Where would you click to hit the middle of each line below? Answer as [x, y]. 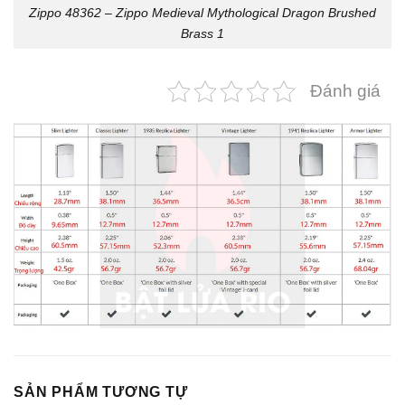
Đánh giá [345, 91]
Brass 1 [202, 33]
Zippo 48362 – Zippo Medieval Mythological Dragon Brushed [202, 12]
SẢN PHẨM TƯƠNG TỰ [101, 392]
